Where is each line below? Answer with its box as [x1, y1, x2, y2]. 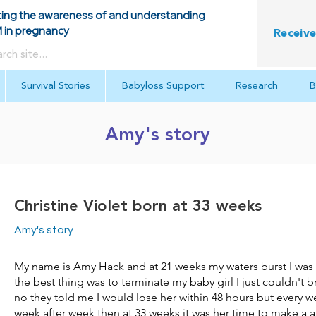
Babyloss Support [121, 78, 204, 94]
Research [234, 78, 278, 94]
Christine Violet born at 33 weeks [14, 194, 262, 219]
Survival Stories [20, 78, 90, 94]
